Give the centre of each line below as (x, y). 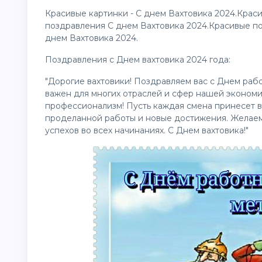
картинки (108, 13)
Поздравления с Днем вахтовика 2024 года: (138, 60)
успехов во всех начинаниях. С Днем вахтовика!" (147, 130)
